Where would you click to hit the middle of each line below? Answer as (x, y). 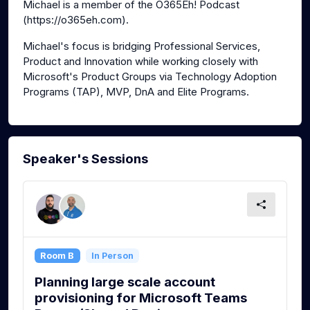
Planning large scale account (125, 282)
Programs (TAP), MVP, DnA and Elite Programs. (136, 92)
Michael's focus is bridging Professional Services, (142, 46)
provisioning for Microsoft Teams (141, 298)
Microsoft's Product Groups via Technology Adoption (150, 77)
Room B (57, 255)
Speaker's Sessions (85, 159)
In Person (112, 255)
